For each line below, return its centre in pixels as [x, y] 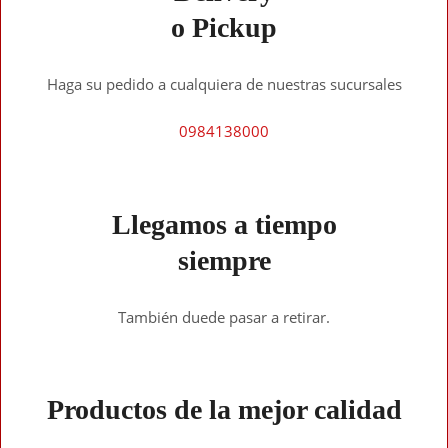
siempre [224, 260]
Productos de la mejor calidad [224, 410]
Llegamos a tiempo [224, 224]
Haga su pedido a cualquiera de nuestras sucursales [224, 83]
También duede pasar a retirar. [224, 316]
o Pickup [224, 27]
